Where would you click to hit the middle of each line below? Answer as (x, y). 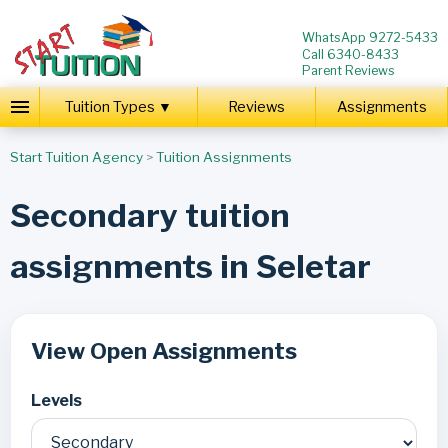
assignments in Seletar (190, 266)
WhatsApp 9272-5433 (370, 37)
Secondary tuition (149, 215)
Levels (56, 400)
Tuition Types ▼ (118, 106)
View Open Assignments (163, 351)
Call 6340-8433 (351, 54)
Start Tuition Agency (76, 157)
